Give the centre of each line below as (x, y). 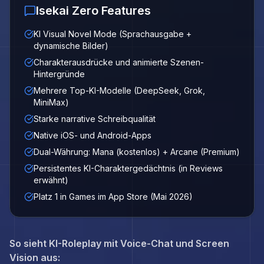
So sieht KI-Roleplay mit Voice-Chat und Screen (119, 243)
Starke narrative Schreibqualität (95, 119)
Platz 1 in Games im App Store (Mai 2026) (113, 197)
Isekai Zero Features (93, 11)
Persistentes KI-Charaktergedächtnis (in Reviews (128, 168)
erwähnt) (51, 180)
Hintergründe (59, 74)
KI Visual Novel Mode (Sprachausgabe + (113, 34)
